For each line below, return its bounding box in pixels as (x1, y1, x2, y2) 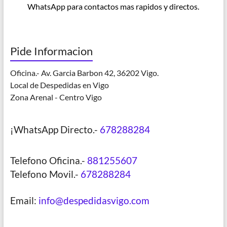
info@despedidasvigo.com (38, 195, 149, 207)
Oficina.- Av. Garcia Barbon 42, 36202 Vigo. (10, 68, 159, 78)
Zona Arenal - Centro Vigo (10, 92, 102, 102)
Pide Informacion (10, 44, 93, 58)
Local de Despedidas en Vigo (10, 80, 109, 90)
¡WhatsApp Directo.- (10, 124, 100, 136)
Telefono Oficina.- (10, 155, 87, 167)
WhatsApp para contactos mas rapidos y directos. (27, 2, 200, 12)
